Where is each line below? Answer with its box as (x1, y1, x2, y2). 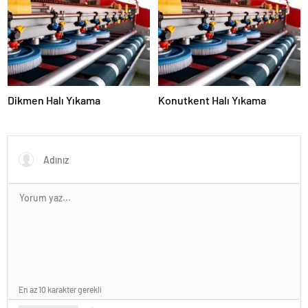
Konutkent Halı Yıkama (158, 93, 266, 107)
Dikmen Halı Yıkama (8, 93, 100, 107)
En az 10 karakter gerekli (19, 285, 102, 295)
